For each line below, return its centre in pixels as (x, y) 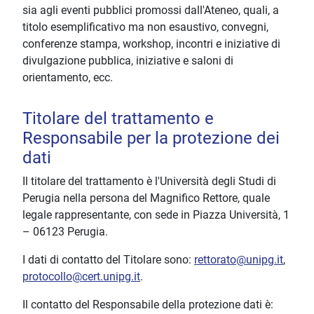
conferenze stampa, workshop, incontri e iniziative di (151, 44)
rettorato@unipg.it (239, 260)
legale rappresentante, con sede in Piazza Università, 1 (156, 215)
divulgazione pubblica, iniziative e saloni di (128, 61)
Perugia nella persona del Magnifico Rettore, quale (146, 198)
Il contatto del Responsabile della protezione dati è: (148, 305)
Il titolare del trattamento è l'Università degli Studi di (149, 182)
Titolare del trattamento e (118, 119)
